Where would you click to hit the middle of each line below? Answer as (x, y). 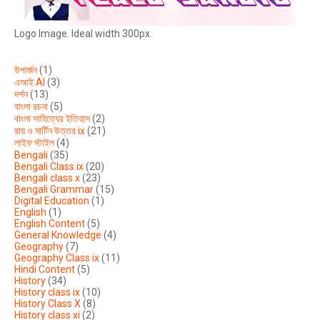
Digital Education (52, 201)
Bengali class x (47, 178)
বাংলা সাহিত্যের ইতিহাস (52, 119)
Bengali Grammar (54, 190)
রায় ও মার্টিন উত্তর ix (50, 131)
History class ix (47, 292)
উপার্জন (26, 70)
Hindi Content (45, 270)
